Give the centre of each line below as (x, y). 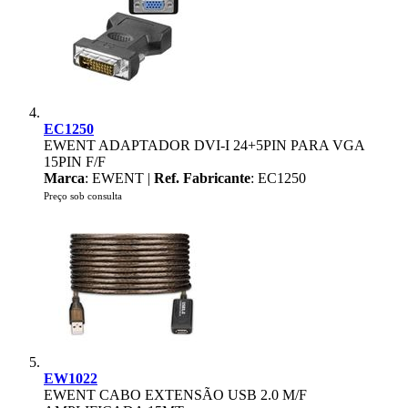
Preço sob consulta (83, 196)
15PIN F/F (75, 162)
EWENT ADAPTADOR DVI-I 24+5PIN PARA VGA (204, 145)
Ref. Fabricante (202, 178)
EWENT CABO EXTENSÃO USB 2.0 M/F (175, 395)
